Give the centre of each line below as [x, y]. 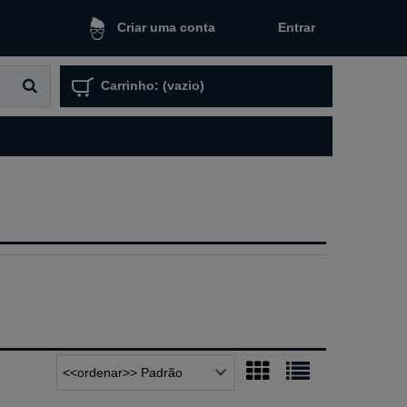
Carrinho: [130, 86]
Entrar [297, 27]
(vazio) [184, 86]
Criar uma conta [166, 28]
